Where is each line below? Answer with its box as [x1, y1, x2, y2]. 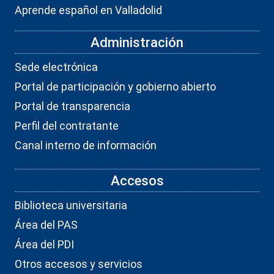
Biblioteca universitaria [15, 198, 127, 212]
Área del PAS [15, 218, 78, 231]
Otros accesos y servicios [15, 257, 143, 270]
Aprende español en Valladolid [15, 3, 162, 17]
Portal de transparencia [15, 99, 130, 113]
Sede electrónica [15, 60, 98, 73]
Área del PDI [15, 237, 74, 251]
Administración [91, 34, 183, 50]
